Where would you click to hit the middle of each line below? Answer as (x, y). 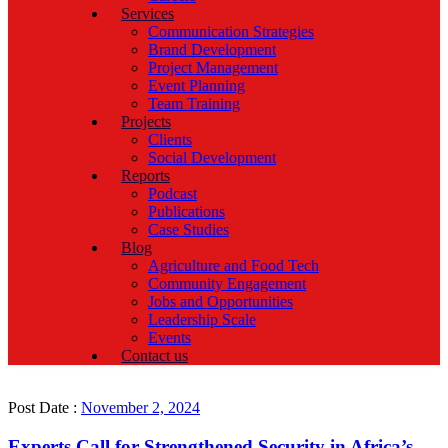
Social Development (212, 158)
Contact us (154, 356)
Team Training (194, 104)
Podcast (172, 194)
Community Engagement (227, 284)
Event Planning (196, 86)
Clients (170, 140)
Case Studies (188, 230)
